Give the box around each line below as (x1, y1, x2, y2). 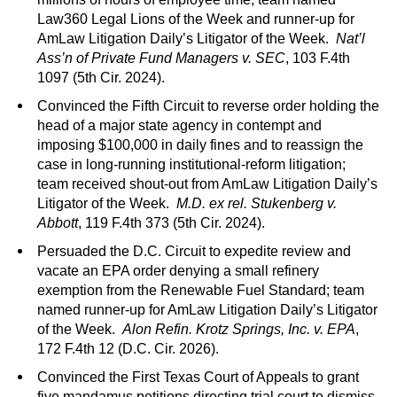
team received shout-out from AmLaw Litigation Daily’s (37, 176, 378, 192)
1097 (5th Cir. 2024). (37, 70, 165, 86)
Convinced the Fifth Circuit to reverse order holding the (37, 98, 379, 114)
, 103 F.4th (285, 51, 350, 66)
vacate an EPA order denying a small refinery (37, 263, 319, 279)
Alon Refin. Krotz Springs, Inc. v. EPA (122, 322, 355, 338)
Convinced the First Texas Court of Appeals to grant (37, 370, 359, 385)
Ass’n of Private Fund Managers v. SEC (37, 51, 285, 66)
